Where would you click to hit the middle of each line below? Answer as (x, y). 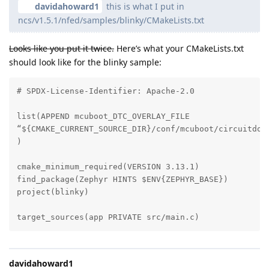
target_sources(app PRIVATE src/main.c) (108, 217)
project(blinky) (53, 192)
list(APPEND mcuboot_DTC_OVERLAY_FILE (103, 116)
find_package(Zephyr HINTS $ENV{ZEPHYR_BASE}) (122, 180)
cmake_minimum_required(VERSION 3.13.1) (108, 167)
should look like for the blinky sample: (85, 62)
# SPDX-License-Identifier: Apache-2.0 (105, 91)
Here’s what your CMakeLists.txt (179, 48)
